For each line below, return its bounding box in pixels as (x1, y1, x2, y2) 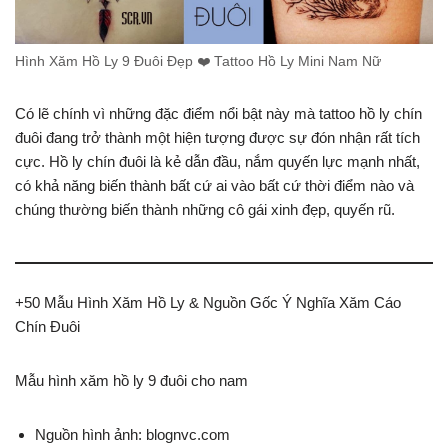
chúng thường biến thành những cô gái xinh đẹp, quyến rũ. (15, 200, 395, 218)
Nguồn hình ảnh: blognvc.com (35, 425, 230, 443)
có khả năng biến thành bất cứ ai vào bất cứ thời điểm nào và (15, 176, 414, 194)
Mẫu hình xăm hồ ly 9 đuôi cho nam (15, 371, 248, 389)
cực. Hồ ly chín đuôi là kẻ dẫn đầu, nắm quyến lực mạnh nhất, (15, 152, 420, 170)
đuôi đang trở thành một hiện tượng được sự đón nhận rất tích (15, 128, 420, 146)
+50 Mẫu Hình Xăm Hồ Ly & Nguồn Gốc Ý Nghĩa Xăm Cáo (15, 293, 401, 311)
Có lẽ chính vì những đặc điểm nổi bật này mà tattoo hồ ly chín (15, 104, 422, 122)
